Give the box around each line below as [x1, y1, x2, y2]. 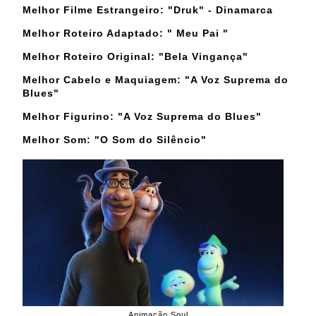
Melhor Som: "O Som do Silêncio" [23, 133, 207, 145]
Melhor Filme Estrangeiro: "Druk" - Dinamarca [23, 4, 273, 16]
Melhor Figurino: [23, 110, 118, 122]
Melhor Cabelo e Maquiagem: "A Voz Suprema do [23, 73, 288, 85]
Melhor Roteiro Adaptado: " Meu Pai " [23, 27, 229, 39]
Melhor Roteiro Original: [23, 50, 155, 62]
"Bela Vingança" [159, 50, 248, 62]
